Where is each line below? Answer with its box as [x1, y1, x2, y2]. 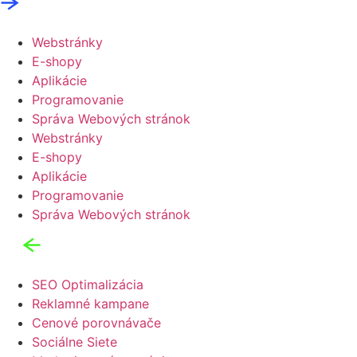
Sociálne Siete [32, 334, 117, 350]
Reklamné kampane [32, 296, 149, 312]
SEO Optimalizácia [32, 277, 143, 292]
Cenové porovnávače [32, 315, 161, 331]
